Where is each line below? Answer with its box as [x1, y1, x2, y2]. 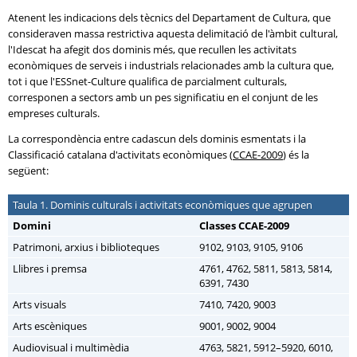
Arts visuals [13, 297, 66, 312]
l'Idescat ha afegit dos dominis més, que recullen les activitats [8, 42, 296, 57]
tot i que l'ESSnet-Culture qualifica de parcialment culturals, [8, 74, 287, 88]
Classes [199, 218, 238, 233]
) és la [283, 147, 309, 162]
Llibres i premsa [13, 261, 87, 276]
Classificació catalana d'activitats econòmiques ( [8, 147, 233, 162]
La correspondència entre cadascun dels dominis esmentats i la [8, 131, 306, 146]
